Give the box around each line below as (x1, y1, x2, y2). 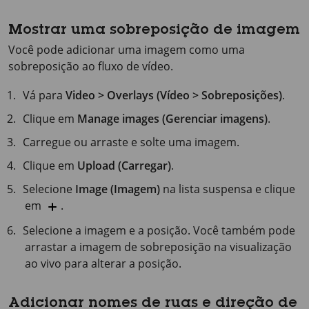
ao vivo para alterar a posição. (25, 255, 181, 271)
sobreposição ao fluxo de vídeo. (8, 59, 173, 74)
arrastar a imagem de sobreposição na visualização (25, 239, 292, 255)
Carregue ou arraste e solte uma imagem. (23, 134, 240, 150)
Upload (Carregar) (77, 158, 172, 174)
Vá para (23, 88, 66, 103)
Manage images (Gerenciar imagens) (77, 111, 268, 127)
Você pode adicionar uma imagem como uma (8, 42, 245, 58)
